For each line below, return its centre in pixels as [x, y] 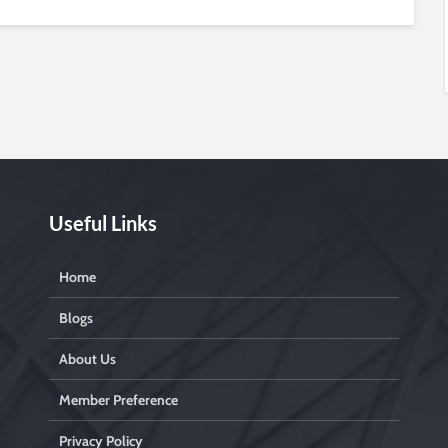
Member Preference [118, 400]
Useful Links [103, 223]
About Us [87, 359]
